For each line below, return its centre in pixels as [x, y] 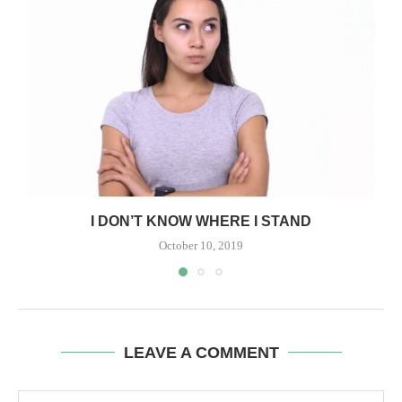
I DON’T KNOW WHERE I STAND [201, 221]
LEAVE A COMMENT [201, 352]
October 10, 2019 [201, 245]
